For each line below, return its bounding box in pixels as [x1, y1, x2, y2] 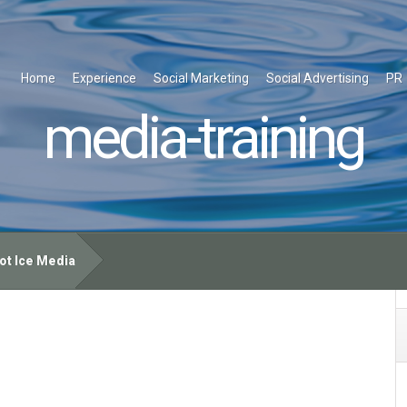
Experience [73, 71, 136, 85]
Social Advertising [266, 71, 369, 85]
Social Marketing [154, 71, 249, 85]
